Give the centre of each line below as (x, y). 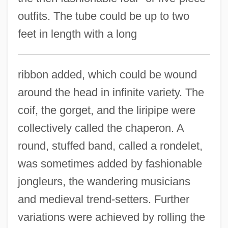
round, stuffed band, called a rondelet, (110, 146)
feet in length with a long (77, 34)
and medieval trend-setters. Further (103, 199)
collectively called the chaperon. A (101, 128)
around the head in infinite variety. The (111, 92)
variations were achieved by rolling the (111, 217)
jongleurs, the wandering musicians (104, 181)
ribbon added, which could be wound (107, 74)
